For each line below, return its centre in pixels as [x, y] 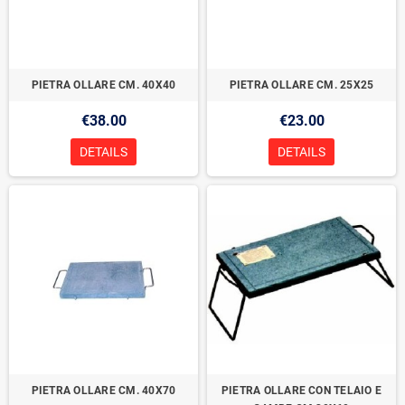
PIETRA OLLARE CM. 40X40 [104, 85]
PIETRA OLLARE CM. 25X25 [301, 85]
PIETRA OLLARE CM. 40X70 [104, 391]
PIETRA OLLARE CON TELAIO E [301, 391]
